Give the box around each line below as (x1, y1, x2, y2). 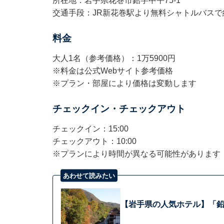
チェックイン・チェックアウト (52, 103, 185, 114)
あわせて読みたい (62, 171, 115, 179)
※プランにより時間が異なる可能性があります (52, 149, 220, 158)
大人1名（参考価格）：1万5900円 (52, 54, 175, 63)
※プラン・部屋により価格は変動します (52, 79, 196, 88)
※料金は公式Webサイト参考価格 (52, 66, 173, 75)
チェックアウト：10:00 (52, 137, 136, 146)
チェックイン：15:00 (52, 124, 128, 133)
